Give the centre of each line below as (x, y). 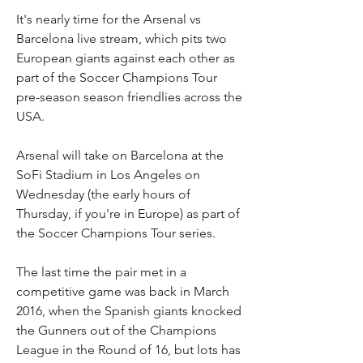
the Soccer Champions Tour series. (117, 233)
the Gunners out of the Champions (116, 330)
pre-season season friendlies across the (129, 97)
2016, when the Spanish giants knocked (129, 311)
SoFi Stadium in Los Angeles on (108, 175)
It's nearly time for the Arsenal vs (109, 19)
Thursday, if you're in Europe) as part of (128, 214)
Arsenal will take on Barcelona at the (120, 155)
